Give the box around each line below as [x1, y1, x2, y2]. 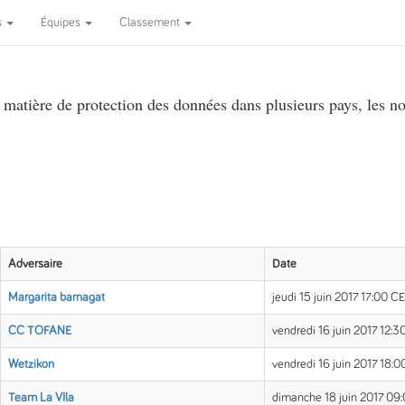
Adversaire [8, 258, 62, 270]
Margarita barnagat [8, 291, 105, 304]
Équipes [41, 16, 83, 29]
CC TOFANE [8, 325, 71, 337]
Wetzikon [8, 358, 54, 371]
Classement [119, 16, 183, 29]
